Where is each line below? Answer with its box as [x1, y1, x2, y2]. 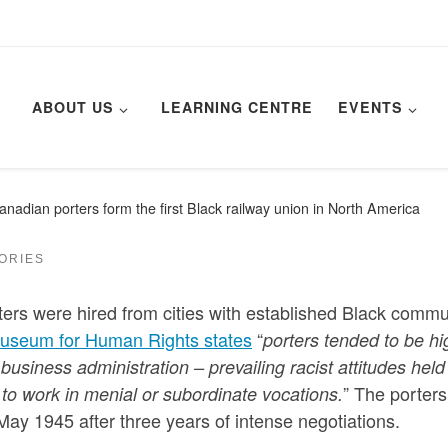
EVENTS [337, 97, 403, 118]
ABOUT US [32, 97, 115, 118]
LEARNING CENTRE [160, 97, 313, 118]
